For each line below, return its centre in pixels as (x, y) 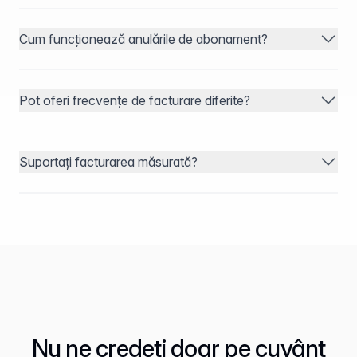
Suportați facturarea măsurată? (108, 162)
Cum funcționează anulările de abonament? (143, 39)
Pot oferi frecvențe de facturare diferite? (135, 100)
